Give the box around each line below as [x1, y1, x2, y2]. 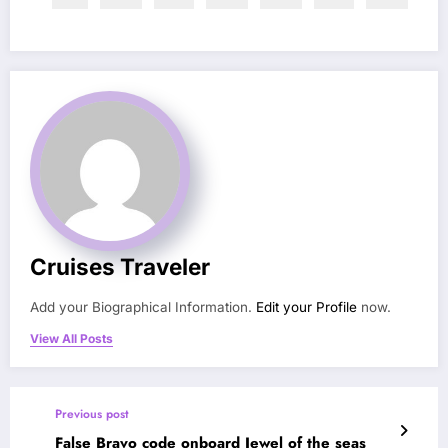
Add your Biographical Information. [30, 299, 256, 316]
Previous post [55, 405, 129, 424]
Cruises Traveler [30, 253, 210, 281]
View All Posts [30, 331, 113, 347]
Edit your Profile [256, 299, 357, 316]
